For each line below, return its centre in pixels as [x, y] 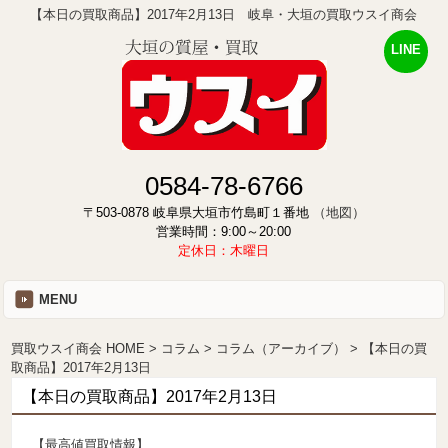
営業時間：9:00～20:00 [224, 231]
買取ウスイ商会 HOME [78, 348]
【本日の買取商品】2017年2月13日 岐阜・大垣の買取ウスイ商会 [224, 14]
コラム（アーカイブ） [281, 348]
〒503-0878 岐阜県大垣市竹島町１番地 [197, 212]
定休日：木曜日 [224, 250]
